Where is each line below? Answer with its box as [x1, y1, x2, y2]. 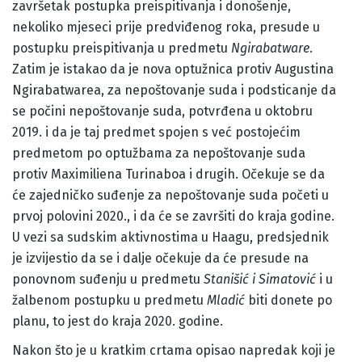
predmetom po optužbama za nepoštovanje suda [12, 145, 305, 162]
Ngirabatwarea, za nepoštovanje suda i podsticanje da [12, 82, 336, 99]
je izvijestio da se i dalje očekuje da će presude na [12, 250, 309, 267]
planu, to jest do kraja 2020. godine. [12, 314, 223, 330]
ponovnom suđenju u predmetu [12, 271, 204, 288]
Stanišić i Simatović [204, 271, 316, 288]
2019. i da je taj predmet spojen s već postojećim [12, 124, 301, 141]
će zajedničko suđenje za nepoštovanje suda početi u [12, 187, 329, 204]
